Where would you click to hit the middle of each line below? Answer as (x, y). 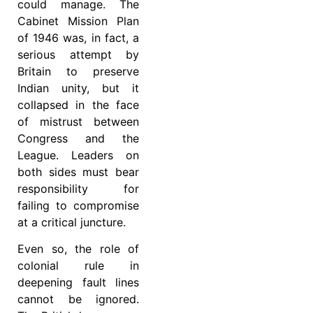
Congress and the (78, 138)
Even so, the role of (78, 249)
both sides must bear (78, 172)
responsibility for (78, 188)
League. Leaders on (78, 155)
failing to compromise (78, 205)
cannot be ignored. (78, 299)
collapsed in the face (78, 104)
